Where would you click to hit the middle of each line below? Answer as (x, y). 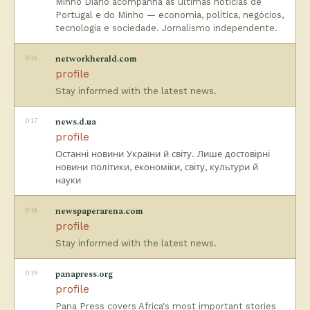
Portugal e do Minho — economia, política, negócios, (170, 15)
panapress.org (84, 274)
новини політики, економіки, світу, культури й (157, 167)
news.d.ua (76, 122)
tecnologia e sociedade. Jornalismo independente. (166, 28)
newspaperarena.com (99, 211)
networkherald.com (96, 59)
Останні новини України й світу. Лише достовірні (163, 154)
